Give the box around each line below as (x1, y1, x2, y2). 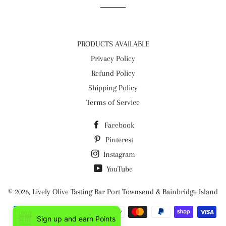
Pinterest (103, 135, 133, 144)
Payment (113, 207, 141, 216)
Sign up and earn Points (37, 214, 116, 223)
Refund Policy (91, 69, 135, 78)
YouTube (104, 164, 133, 174)
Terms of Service (86, 98, 140, 107)
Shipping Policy (88, 83, 138, 92)
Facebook (102, 121, 134, 130)
